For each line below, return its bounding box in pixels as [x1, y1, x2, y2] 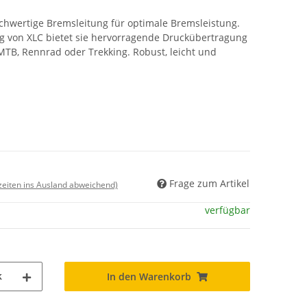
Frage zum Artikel [169, 177, 249, 191]
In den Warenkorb [107, 270, 192, 284]
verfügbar [204, 204, 250, 217]
